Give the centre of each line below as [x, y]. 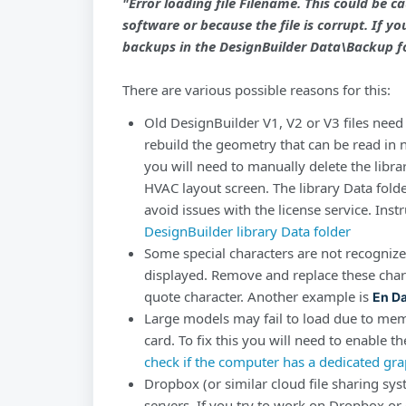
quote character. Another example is [256, 296]
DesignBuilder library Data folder [247, 231]
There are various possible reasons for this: [256, 90]
